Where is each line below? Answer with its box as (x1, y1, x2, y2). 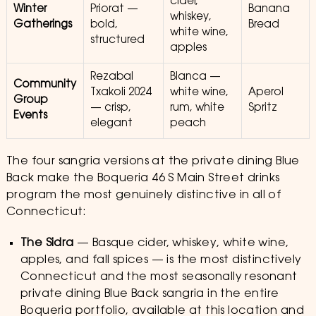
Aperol (248, 87, 284, 98)
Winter (13, 4, 47, 15)
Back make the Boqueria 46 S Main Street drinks (6, 173, 280, 184)
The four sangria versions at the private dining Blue (6, 156, 300, 167)
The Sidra (20, 238, 74, 249)
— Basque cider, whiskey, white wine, (73, 238, 289, 249)
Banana (248, 4, 290, 15)
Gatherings (13, 20, 72, 30)
